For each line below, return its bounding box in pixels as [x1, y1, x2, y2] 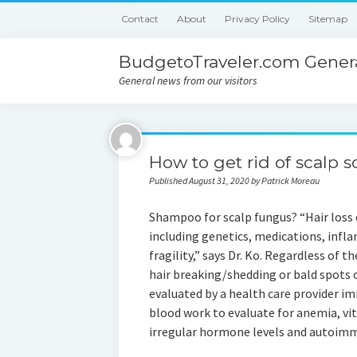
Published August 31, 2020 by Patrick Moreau [148, 175, 320, 186]
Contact [121, 13, 159, 25]
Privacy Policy [225, 13, 291, 25]
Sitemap [308, 13, 348, 25]
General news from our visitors [119, 73, 258, 88]
